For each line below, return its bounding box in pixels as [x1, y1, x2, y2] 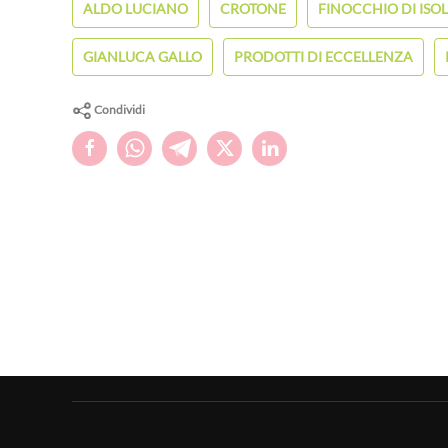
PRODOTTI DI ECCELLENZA [234, 47, 413, 65]
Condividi [92, 101, 145, 117]
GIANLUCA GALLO [83, 47, 202, 65]
